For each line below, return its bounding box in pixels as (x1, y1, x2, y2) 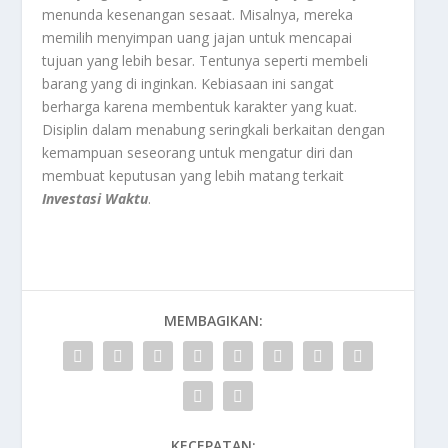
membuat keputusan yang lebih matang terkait (42, 165, 345, 185)
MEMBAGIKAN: (163, 310, 263, 330)
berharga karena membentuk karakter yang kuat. (42, 96, 358, 116)
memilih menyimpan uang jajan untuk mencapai (42, 27, 353, 47)
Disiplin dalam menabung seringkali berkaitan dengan (42, 119, 386, 139)
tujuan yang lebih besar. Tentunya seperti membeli (42, 50, 369, 70)
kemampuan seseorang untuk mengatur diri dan (42, 142, 354, 162)
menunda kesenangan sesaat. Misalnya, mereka (42, 4, 354, 24)
